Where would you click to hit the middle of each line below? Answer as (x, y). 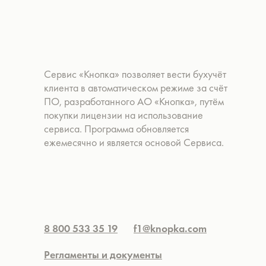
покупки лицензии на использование (123, 115)
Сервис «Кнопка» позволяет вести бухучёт (135, 74)
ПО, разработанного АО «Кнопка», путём (134, 101)
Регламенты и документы (103, 254)
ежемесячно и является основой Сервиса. (134, 142)
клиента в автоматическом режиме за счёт (136, 88)
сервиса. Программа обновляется (116, 129)
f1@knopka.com (170, 228)
